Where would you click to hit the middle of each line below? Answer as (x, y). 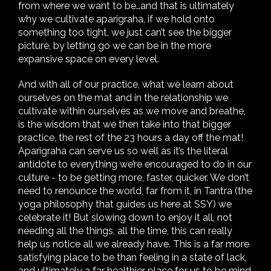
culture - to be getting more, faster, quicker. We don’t (134, 178)
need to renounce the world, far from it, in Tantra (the (135, 191)
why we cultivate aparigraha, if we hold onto (116, 19)
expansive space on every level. (89, 59)
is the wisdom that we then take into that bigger (125, 124)
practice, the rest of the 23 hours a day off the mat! (131, 138)
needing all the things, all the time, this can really (125, 231)
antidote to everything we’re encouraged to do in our (135, 164)
